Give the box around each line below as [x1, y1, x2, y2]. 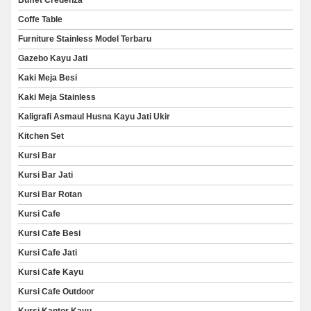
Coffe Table [18, 15, 62, 24]
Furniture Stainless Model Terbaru [18, 34, 151, 44]
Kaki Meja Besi [18, 73, 77, 83]
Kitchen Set [18, 131, 64, 141]
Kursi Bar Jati [18, 170, 73, 180]
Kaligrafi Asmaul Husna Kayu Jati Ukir [18, 112, 170, 121]
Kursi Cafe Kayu [18, 267, 83, 277]
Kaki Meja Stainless [18, 92, 96, 102]
